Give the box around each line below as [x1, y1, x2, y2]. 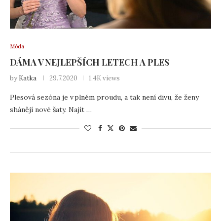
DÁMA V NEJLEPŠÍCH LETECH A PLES [10, 56, 169, 68]
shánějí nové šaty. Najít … [10, 105, 92, 114]
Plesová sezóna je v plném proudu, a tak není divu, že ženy [10, 93, 199, 102]
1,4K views [89, 74, 120, 82]
